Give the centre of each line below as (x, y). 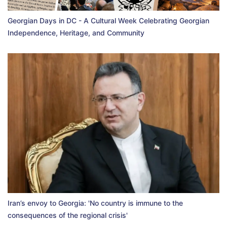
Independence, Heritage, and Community (76, 33)
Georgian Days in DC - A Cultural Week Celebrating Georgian (108, 21)
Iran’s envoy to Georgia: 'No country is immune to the (95, 203)
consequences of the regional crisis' (68, 215)
